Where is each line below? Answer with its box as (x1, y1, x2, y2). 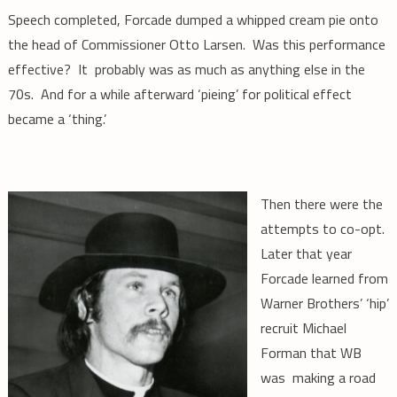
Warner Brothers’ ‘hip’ (260, 292, 389, 315)
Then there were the (260, 193, 383, 215)
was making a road (260, 367, 376, 389)
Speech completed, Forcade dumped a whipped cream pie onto (7, 9, 378, 31)
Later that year (260, 243, 352, 265)
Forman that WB (260, 342, 362, 364)
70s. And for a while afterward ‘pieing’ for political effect (7, 83, 352, 105)
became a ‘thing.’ (7, 108, 106, 130)
